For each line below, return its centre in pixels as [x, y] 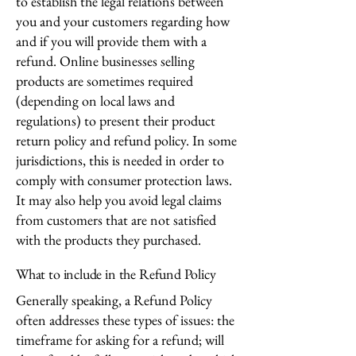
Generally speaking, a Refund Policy [114, 300]
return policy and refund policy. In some [126, 140]
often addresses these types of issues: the [125, 320]
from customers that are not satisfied [116, 220]
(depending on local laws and [95, 101]
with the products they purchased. [108, 240]
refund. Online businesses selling [105, 61]
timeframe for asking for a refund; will [120, 340]
